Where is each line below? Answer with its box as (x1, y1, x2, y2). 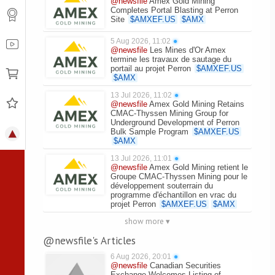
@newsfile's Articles (43, 234, 136, 247)
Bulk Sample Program (110, 127, 188, 136)
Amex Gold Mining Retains (149, 99, 244, 109)
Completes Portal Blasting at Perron (110, 6, 238, 15)
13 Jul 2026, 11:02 (110, 91, 172, 99)
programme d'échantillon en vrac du (110, 190, 236, 199)
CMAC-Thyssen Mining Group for (110, 109, 228, 118)
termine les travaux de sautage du (110, 55, 231, 64)
